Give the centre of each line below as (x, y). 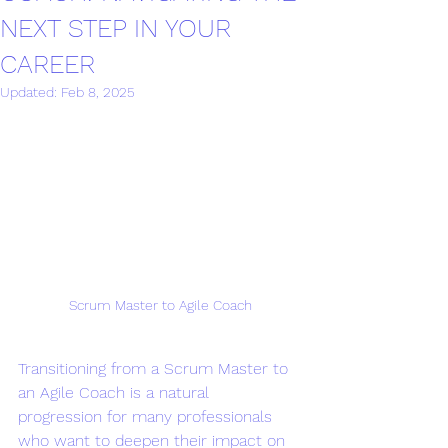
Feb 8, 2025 (98, 92)
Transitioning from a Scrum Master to (155, 368)
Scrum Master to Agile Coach (160, 304)
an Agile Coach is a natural (116, 392)
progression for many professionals (147, 416)
